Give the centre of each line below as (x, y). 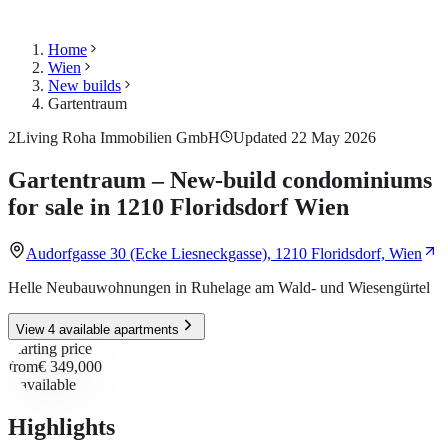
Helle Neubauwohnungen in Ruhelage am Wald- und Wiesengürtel (219, 287)
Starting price (50, 348)
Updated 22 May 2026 (304, 137)
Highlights (61, 426)
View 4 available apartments (97, 329)
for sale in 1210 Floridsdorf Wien (178, 206)
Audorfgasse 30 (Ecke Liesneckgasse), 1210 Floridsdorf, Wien (224, 253)
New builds (84, 85)
